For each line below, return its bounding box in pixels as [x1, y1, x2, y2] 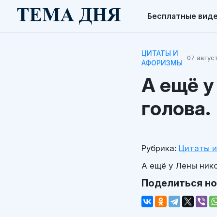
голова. [141, 96, 211, 120]
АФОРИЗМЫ [141, 58, 183, 67]
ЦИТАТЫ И [141, 48, 178, 57]
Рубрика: [141, 143, 176, 153]
